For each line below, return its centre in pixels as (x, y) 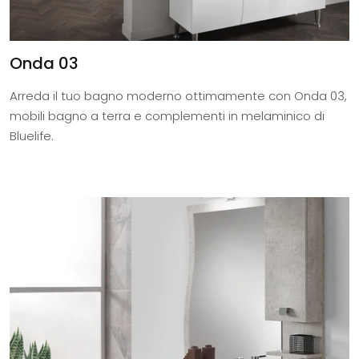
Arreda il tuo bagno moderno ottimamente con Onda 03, (178, 96)
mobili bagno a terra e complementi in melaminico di (167, 116)
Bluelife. (32, 136)
